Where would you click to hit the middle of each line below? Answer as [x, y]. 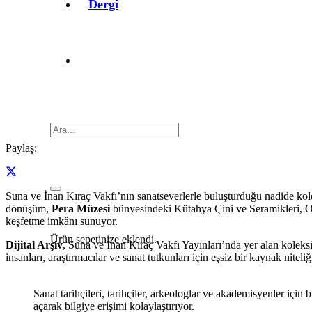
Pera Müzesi [81, 208]
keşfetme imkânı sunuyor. [62, 221]
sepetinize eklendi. [115, 239]
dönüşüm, [29, 208]
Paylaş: [21, 148]
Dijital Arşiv [34, 244]
